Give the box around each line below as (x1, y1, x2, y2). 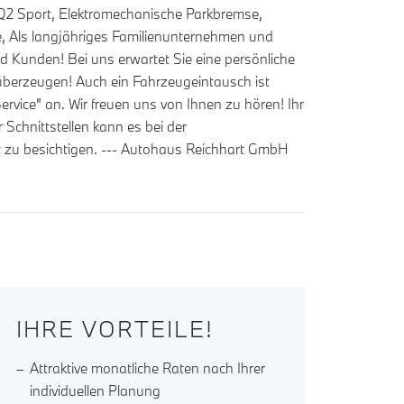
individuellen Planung (30, 381, 161, 400)
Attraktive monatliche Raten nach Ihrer (30, 359, 266, 378)
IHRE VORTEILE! (16, 314, 215, 344)
